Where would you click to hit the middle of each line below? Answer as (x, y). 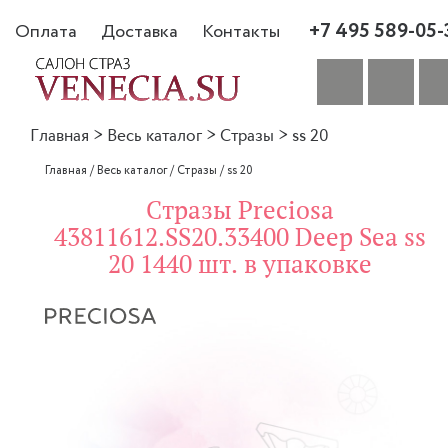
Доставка (139, 31)
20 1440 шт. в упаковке (240, 264)
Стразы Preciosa (240, 210)
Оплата (46, 31)
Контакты (241, 31)
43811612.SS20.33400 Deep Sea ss (240, 237)
